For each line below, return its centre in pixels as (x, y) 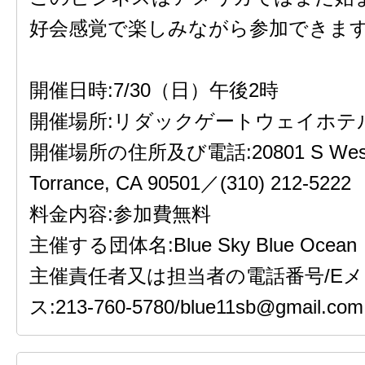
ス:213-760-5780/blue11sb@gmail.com (196, 307)
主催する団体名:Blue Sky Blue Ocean (193, 245)
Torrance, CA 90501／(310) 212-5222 (190, 183)
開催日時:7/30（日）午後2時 (154, 90)
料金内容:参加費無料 (120, 214)
